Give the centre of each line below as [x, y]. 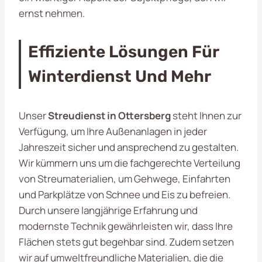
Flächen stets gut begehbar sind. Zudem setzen [126, 242]
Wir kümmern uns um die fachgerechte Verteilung [130, 163]
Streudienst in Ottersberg [109, 115]
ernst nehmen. [52, 13]
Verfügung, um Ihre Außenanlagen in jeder [113, 131]
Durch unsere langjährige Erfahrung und [108, 210]
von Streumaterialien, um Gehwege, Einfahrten [125, 178]
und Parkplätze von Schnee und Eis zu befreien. [125, 194]
